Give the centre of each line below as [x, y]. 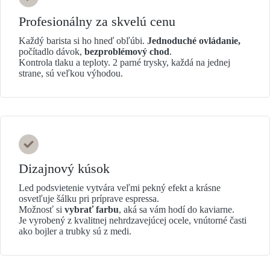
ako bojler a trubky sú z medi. [75, 231]
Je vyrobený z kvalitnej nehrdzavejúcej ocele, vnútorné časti [133, 221]
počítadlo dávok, [52, 52]
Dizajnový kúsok [66, 169]
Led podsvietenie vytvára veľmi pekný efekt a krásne [120, 188]
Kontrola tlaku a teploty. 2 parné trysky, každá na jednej [124, 63]
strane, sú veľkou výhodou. [71, 74]
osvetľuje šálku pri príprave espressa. [89, 199]
